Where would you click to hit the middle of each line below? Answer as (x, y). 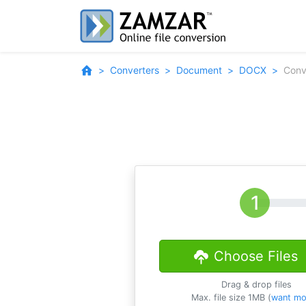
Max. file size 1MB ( (231, 297)
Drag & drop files (257, 284)
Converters (135, 70)
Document (199, 70)
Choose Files (255, 256)
